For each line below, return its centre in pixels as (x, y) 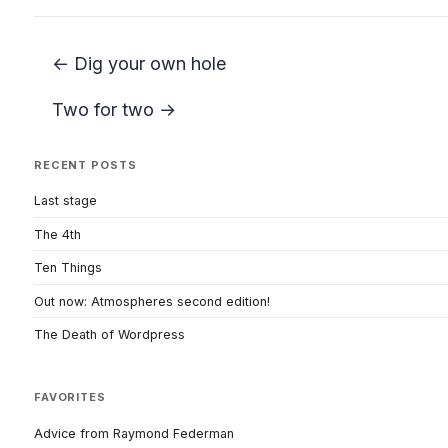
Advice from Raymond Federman (134, 433)
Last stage (65, 201)
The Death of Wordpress (109, 334)
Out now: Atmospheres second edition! (152, 301)
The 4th (57, 234)
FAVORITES (70, 397)
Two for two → (114, 109)
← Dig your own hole (139, 63)
